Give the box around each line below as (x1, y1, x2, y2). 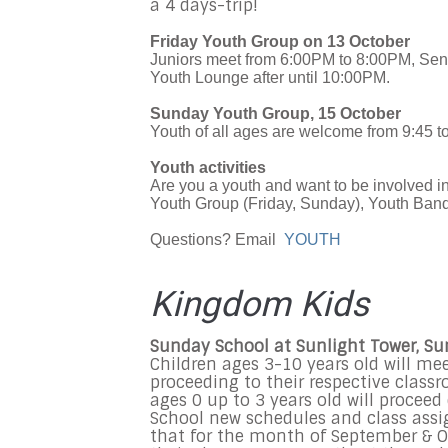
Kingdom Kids (150, 279, 369, 331)
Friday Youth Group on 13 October (150, 33, 410, 51)
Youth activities (150, 159, 266, 177)
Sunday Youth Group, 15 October (150, 105, 401, 123)
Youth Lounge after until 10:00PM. (150, 69, 390, 87)
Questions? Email (150, 231, 284, 249)
